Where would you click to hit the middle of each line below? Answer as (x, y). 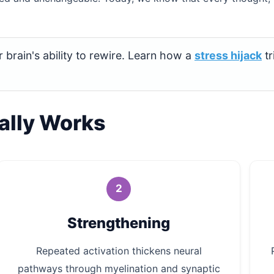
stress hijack (228, 55)
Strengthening (119, 223)
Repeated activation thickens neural (119, 251)
